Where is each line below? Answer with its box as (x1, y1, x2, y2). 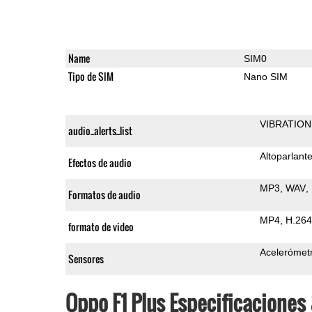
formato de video (68, 219, 134, 234)
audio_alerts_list (68, 123, 132, 138)
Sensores (68, 251, 104, 266)
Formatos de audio (68, 187, 141, 202)
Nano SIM (243, 70, 288, 82)
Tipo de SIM (68, 68, 114, 84)
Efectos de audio (68, 155, 132, 170)
